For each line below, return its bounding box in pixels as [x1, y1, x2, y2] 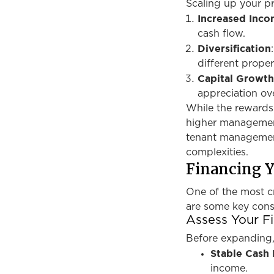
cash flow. [198, 29, 246, 39]
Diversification [198, 43, 272, 54]
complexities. [186, 147, 248, 157]
